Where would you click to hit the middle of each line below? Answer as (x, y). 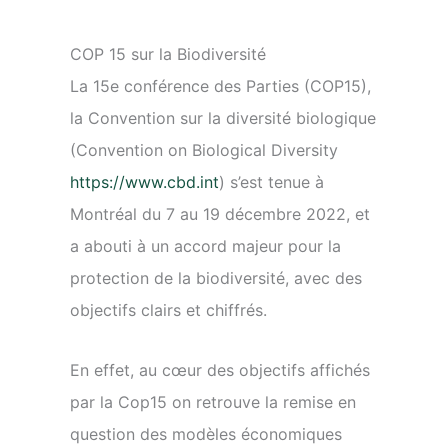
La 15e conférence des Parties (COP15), (220, 86)
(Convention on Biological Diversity (204, 150)
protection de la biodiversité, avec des (216, 278)
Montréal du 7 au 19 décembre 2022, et (220, 214)
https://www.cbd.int (144, 182)
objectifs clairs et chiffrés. (168, 310)
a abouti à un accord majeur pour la (205, 246)
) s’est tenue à (271, 182)
